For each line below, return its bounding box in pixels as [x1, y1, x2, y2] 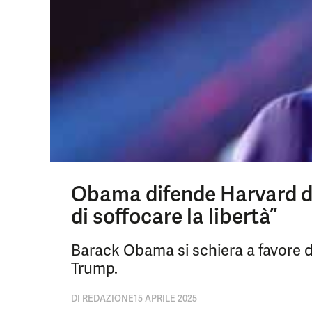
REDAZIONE [80, 292, 134, 304]
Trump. [71, 258, 118, 279]
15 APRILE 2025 [134, 292, 197, 304]
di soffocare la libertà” [71, 203, 277, 230]
